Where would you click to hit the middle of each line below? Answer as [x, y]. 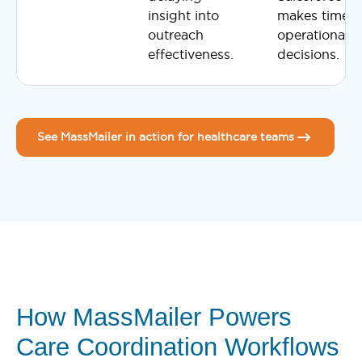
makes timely [318, 15]
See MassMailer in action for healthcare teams [166, 137]
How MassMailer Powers [154, 317]
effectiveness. [191, 54]
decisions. [308, 54]
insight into [183, 15]
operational [313, 34]
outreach [176, 34]
